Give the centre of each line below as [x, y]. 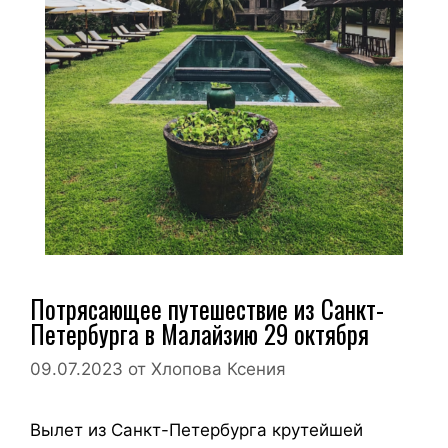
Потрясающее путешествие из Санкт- [207, 308]
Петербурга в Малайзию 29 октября [199, 333]
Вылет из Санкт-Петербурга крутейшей [196, 430]
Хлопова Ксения [218, 369]
